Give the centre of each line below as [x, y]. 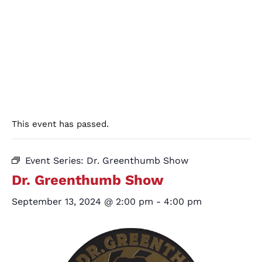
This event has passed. [60, 124]
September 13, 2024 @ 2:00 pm [82, 201]
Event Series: [56, 161]
